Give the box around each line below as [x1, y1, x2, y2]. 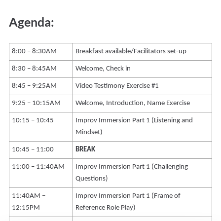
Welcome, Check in [75, 65, 131, 73]
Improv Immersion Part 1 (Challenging [75, 163, 188, 171]
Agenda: [9, 14, 54, 30]
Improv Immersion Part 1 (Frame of [75, 192, 181, 200]
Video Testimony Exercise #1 [75, 82, 159, 90]
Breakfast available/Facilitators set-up [75, 48, 187, 56]
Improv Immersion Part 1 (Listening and [75, 117, 193, 125]
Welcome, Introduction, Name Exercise [75, 100, 190, 108]
